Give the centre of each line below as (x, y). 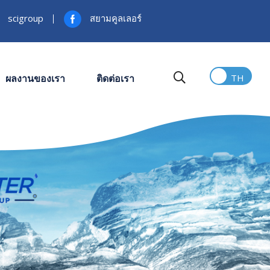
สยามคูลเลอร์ (116, 18)
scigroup (26, 18)
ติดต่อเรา (115, 78)
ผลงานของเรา (35, 78)
